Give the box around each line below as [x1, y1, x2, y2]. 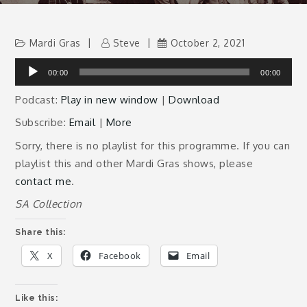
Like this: [15, 293, 58, 303]
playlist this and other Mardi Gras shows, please [15, 156, 254, 170]
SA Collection [15, 197, 82, 210]
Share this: [15, 227, 66, 237]
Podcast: [15, 93, 61, 106]
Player [14, 77, 46, 90]
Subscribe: [15, 116, 69, 129]
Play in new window [60, 93, 158, 106]
